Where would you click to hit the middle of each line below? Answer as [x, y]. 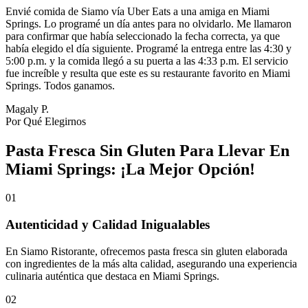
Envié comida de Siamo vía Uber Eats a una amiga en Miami [137, 11]
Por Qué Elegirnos [46, 121]
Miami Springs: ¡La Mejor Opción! [130, 169]
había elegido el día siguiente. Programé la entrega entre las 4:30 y [148, 48]
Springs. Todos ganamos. [60, 85]
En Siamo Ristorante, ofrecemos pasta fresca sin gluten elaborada [146, 251]
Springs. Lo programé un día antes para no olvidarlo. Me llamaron [148, 23]
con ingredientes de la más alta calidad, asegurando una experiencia [151, 263]
